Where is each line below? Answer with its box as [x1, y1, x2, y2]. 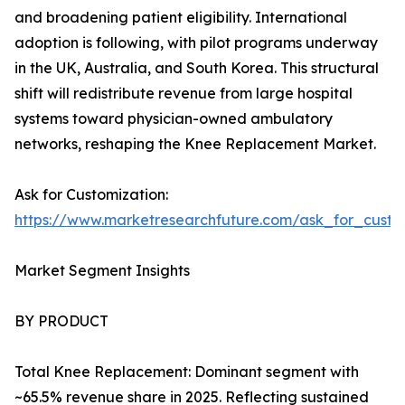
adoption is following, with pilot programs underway [14, 33, 378, 52]
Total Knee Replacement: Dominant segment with [14, 363, 359, 381]
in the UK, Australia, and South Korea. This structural [14, 59, 379, 78]
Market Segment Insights [14, 261, 190, 280]
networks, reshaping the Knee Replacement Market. [14, 135, 376, 154]
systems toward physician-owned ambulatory [14, 109, 333, 128]
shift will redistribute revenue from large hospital [14, 84, 353, 103]
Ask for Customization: [14, 185, 168, 204]
